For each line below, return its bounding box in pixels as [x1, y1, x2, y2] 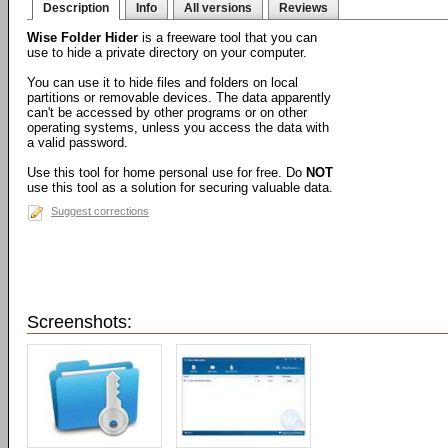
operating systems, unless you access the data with [27, 120, 329, 135]
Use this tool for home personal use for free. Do [27, 165, 306, 180]
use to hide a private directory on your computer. [27, 45, 307, 60]
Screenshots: [27, 312, 132, 332]
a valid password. [27, 135, 128, 150]
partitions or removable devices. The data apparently [27, 90, 331, 105]
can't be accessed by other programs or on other [27, 105, 307, 120]
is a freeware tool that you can [138, 30, 317, 45]
